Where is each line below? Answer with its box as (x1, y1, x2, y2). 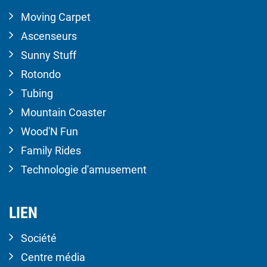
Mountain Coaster (21, 106, 106, 119)
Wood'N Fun (21, 125, 78, 138)
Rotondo (21, 68, 61, 81)
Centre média (21, 251, 85, 264)
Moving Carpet (21, 11, 91, 24)
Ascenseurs (21, 30, 77, 43)
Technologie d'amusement (21, 163, 147, 176)
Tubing (21, 87, 53, 100)
